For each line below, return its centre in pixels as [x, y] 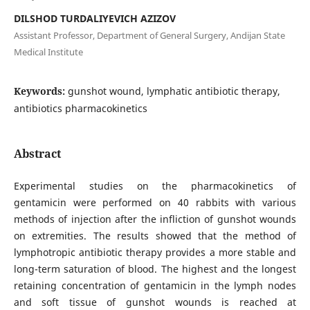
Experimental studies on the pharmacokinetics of [155, 185]
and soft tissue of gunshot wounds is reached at [155, 302]
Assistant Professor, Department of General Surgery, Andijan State [149, 35]
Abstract [37, 153]
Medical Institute [48, 52]
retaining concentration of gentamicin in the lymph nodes [155, 285]
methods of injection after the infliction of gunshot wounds [155, 219]
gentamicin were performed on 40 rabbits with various [155, 202]
